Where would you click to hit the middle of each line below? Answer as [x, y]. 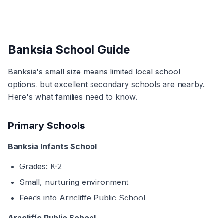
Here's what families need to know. [73, 97]
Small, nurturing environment [74, 182]
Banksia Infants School [52, 146]
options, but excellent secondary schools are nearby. [106, 84]
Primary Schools [46, 126]
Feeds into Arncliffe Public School [82, 198]
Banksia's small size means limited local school [94, 72]
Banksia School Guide [69, 49]
